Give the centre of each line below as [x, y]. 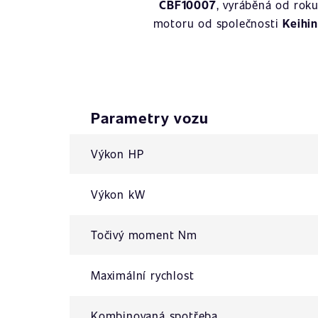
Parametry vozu [150, 117]
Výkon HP [117, 154]
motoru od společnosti [218, 23]
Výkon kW [118, 194]
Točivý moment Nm [144, 235]
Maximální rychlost [143, 275]
